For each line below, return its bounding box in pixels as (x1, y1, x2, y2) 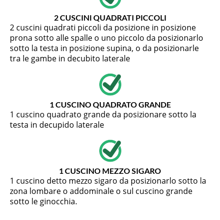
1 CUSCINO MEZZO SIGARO (59, 166, 161, 176)
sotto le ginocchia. (10, 196, 77, 207)
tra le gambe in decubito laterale (10, 53, 130, 64)
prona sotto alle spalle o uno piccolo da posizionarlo (10, 32, 203, 44)
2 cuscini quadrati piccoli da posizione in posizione (10, 22, 196, 33)
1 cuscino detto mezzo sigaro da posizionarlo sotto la (10, 175, 206, 187)
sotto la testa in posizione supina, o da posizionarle (10, 43, 199, 54)
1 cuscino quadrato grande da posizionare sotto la (10, 109, 196, 120)
